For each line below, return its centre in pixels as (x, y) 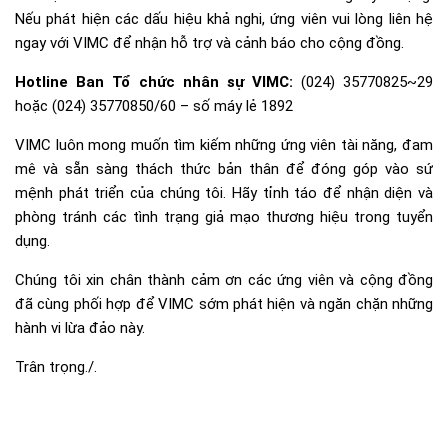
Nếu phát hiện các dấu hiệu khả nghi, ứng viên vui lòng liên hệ (224, 19)
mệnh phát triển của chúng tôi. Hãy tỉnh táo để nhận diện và (224, 193)
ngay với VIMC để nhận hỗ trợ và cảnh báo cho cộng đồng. (209, 43)
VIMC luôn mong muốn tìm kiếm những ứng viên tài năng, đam (224, 145)
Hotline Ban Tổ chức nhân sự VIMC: (154, 82)
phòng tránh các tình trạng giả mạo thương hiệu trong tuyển (224, 217)
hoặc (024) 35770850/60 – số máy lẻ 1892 (154, 106)
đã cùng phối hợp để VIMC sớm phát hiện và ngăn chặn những (224, 304)
